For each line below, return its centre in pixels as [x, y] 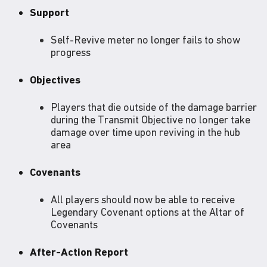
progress [71, 52]
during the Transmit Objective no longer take [150, 120]
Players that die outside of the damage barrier [154, 107]
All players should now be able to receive [143, 200]
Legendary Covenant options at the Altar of [148, 212]
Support [49, 13]
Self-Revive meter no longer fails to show [145, 40]
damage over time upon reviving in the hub [145, 132]
